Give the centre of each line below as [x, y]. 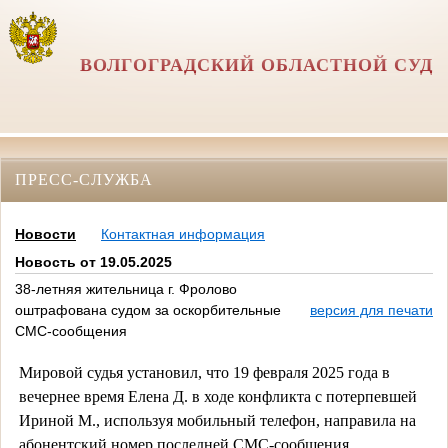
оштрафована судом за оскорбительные [148, 310]
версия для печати [371, 310]
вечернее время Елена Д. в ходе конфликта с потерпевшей [217, 396]
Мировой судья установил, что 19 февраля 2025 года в [204, 372]
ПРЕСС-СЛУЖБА [84, 179]
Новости [45, 234]
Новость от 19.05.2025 [93, 262]
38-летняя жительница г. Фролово [126, 289]
